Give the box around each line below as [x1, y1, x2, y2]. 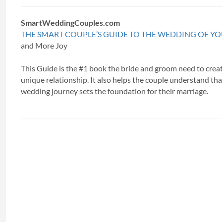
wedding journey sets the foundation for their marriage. [21, 86, 208, 96]
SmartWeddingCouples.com [21, 18, 120, 27]
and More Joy [21, 41, 67, 50]
